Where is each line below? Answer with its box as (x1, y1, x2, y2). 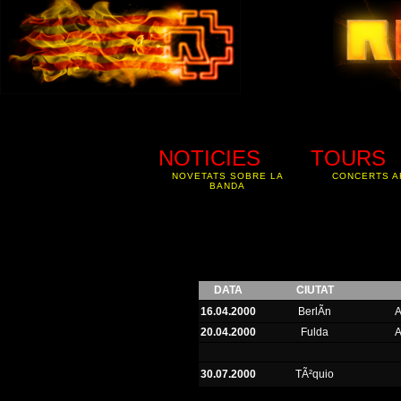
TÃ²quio (295, 368, 335, 380)
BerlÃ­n (298, 305, 332, 318)
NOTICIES (158, 146, 260, 170)
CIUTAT (295, 284, 334, 296)
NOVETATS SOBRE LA (171, 171, 284, 181)
